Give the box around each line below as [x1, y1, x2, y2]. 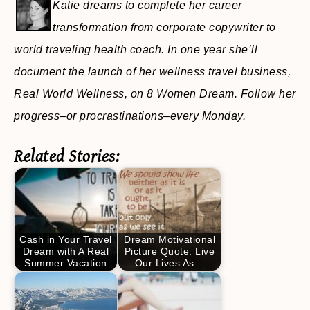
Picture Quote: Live [124, 246, 215, 257]
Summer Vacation [24, 257, 107, 269]
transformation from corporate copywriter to [53, 21, 276, 33]
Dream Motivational [124, 234, 215, 246]
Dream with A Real [22, 246, 109, 257]
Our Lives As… [134, 257, 205, 269]
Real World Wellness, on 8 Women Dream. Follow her [14, 88, 296, 100]
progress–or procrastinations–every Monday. [14, 110, 246, 122]
